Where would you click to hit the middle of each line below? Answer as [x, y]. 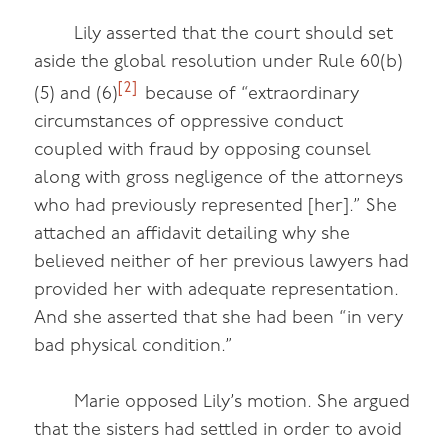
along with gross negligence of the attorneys [219, 178]
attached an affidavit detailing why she [192, 234]
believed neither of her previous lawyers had [222, 262]
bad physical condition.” [134, 346]
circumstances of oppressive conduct [189, 122]
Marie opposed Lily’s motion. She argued [242, 403]
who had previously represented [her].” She [216, 206]
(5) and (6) [76, 94]
